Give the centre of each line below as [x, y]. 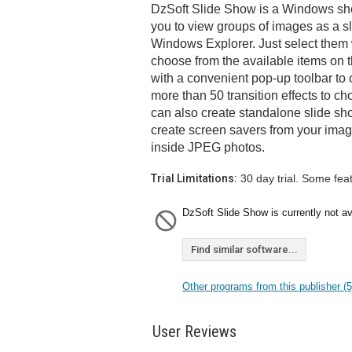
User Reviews [194, 332]
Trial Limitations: [194, 178]
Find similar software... [244, 249]
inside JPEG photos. [208, 147]
